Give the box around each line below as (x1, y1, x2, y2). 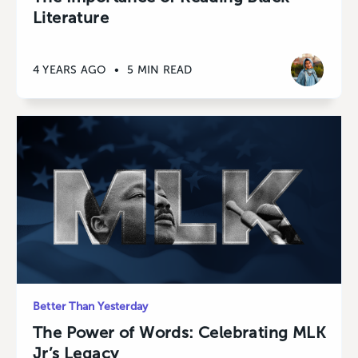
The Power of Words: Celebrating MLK (33, 323, 325, 343)
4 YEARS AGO (33, 62, 107, 77)
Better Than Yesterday (33, 300, 149, 314)
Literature (33, 8, 109, 28)
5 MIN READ (127, 62, 193, 77)
